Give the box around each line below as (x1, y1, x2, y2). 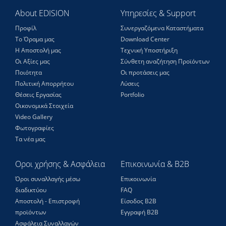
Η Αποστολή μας (15, 46, 61, 54)
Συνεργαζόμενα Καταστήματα (121, 24, 203, 32)
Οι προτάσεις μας (121, 68, 169, 77)
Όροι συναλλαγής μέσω (15, 175, 80, 183)
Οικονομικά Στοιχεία (15, 101, 73, 110)
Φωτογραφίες (15, 124, 54, 132)
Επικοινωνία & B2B (121, 158, 189, 169)
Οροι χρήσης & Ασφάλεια (15, 158, 105, 169)
